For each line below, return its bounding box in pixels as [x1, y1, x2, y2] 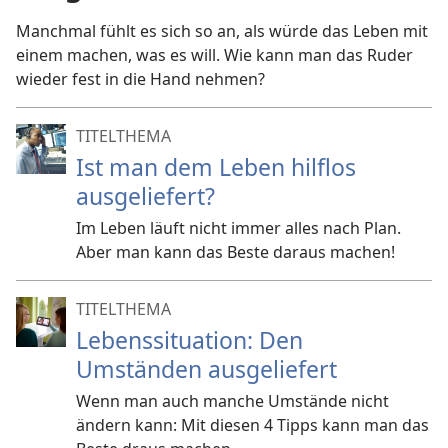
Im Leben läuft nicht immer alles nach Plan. [76, 217, 401, 239]
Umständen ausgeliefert [76, 353, 337, 385]
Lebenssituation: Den [76, 324, 303, 356]
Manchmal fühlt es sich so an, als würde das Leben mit [16, 20, 428, 42]
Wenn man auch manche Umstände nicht [76, 390, 389, 412]
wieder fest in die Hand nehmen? [16, 68, 265, 90]
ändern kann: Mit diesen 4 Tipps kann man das [76, 414, 429, 436]
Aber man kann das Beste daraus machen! [76, 241, 395, 263]
